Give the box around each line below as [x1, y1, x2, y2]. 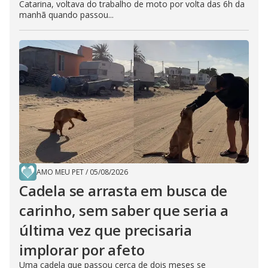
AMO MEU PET [36, 167, 84, 178]
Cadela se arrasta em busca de [19, 181, 228, 201]
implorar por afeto [19, 240, 145, 260]
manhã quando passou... [19, 9, 114, 21]
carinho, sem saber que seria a [19, 200, 229, 221]
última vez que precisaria [19, 220, 192, 240]
